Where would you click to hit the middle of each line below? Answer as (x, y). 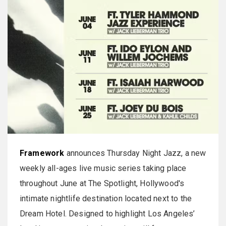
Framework (42, 153)
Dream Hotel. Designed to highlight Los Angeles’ (107, 214)
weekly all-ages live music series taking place (103, 168)
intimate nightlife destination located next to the (106, 199)
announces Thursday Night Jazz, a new (135, 153)
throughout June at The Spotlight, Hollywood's (102, 184)
